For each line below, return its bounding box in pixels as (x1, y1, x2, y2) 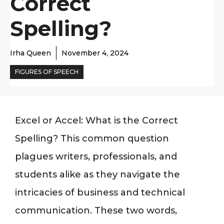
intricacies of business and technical (15, 187, 185, 198)
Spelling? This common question (15, 133, 169, 144)
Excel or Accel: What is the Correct (15, 115, 178, 126)
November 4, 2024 (61, 48, 128, 57)
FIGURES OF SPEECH (15, 68, 78, 75)
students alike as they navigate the (15, 169, 180, 180)
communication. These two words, (15, 205, 177, 216)
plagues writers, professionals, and (15, 151, 177, 162)
